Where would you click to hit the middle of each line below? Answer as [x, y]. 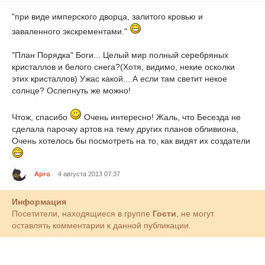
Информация [39, 202]
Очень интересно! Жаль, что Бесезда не [161, 117]
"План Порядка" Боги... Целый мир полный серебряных [120, 55]
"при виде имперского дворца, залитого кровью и [107, 17]
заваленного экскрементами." [71, 32]
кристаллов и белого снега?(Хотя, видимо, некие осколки [123, 67]
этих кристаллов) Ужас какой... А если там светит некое [119, 79]
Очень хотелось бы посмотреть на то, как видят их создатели [131, 141]
